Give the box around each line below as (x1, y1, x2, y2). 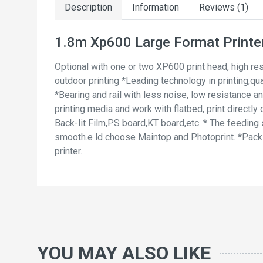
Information (132, 2, 179, 13)
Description (65, 2, 112, 13)
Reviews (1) (199, 2, 248, 13)
